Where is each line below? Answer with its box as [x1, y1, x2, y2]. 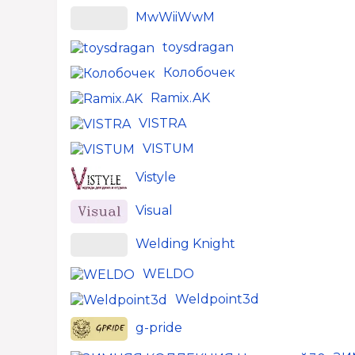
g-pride [136, 320, 182, 336]
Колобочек [163, 65, 235, 80]
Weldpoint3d [175, 292, 259, 307]
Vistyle [136, 170, 176, 185]
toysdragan [162, 40, 234, 55]
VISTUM [143, 141, 194, 156]
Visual [136, 203, 173, 219]
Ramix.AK [151, 90, 210, 105]
